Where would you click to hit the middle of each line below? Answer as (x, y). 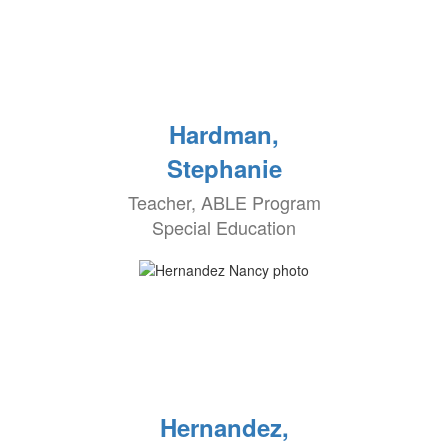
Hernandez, (224, 427)
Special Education (224, 227)
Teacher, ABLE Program (224, 202)
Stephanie (224, 168)
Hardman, (224, 134)
